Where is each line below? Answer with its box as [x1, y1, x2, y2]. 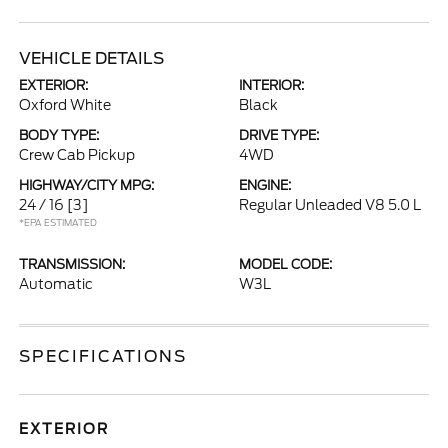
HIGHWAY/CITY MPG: [19, 178, 155, 193]
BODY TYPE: [19, 128, 100, 143]
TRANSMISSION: [19, 257, 126, 272]
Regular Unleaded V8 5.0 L [239, 197, 421, 213]
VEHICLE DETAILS [19, 49, 165, 68]
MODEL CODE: [239, 257, 332, 272]
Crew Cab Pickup [19, 147, 136, 163]
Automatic [19, 276, 94, 292]
